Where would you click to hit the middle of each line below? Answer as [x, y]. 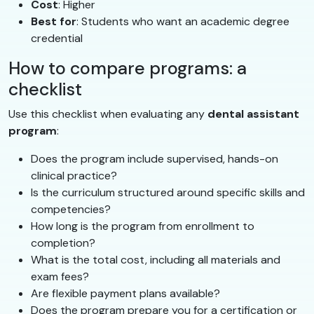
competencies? [71, 210]
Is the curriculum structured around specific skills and [168, 193]
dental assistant [253, 114]
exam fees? [60, 277]
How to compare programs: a [128, 69]
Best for [54, 22]
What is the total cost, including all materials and [156, 260]
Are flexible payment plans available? [125, 294]
